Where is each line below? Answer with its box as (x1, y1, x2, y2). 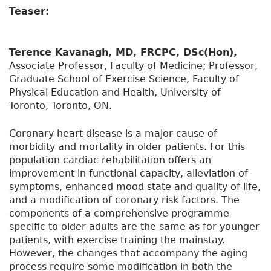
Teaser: (9, 5, 53, 18)
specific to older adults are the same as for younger (9, 221, 260, 233)
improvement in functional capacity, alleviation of (9, 168, 248, 180)
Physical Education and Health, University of (9, 87, 221, 99)
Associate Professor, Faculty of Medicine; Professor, (9, 60, 258, 72)
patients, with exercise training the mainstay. (9, 234, 225, 246)
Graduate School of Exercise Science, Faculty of (9, 73, 239, 85)
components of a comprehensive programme (9, 207, 229, 220)
